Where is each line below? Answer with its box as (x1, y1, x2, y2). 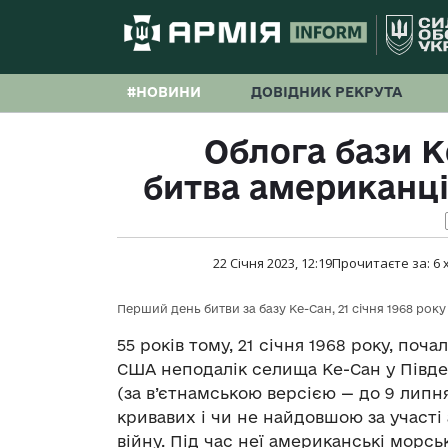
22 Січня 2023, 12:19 (212, 254, 332, 273)
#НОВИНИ (127, 84, 201, 100)
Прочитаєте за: (331, 254, 433, 273)
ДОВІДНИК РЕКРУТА (251, 84, 402, 100)
